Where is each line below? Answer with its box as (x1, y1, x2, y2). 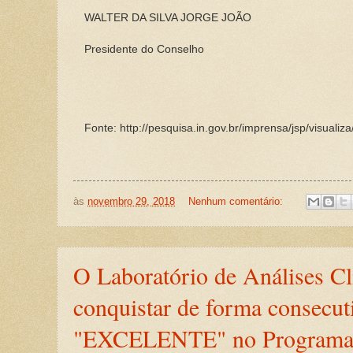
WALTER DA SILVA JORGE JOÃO (84, 11, 251, 24)
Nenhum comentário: (188, 195, 286, 207)
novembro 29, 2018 (87, 195, 175, 207)
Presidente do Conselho (84, 43, 204, 55)
